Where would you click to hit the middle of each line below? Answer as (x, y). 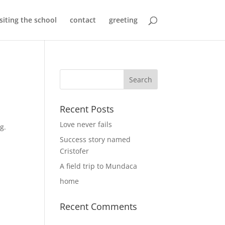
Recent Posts (87, 109)
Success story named (95, 139)
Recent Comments (99, 206)
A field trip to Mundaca (99, 166)
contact (83, 20)
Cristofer (75, 151)
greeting (123, 20)
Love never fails (86, 124)
